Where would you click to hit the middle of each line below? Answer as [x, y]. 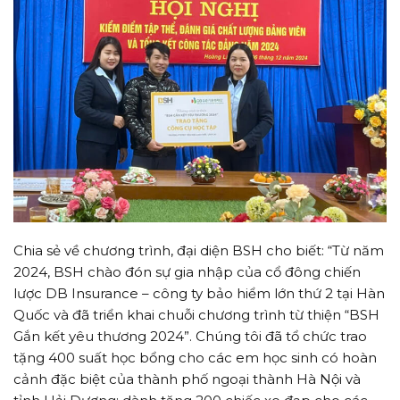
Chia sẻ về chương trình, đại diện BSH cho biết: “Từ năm [199, 251]
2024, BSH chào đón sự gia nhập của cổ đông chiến [187, 272]
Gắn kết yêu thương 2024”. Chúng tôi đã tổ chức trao [190, 337]
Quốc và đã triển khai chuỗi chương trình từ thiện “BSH [196, 315]
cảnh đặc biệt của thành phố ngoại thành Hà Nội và [187, 379]
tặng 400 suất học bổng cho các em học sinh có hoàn [195, 358]
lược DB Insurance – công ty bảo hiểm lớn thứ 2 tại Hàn [199, 294]
